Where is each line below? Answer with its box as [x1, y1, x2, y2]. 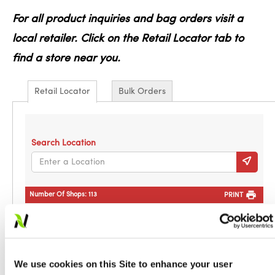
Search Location [31, 139, 96, 148]
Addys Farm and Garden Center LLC [32, 212, 161, 220]
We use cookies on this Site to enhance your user [14, 258, 233, 269]
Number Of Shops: [29, 192, 88, 198]
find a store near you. [12, 53, 120, 64]
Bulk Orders [118, 87, 166, 96]
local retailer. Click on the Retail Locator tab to [12, 33, 244, 45]
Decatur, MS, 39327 [41, 235, 101, 242]
